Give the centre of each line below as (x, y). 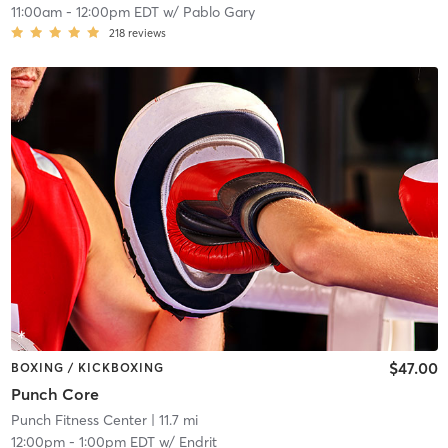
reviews (146, 32)
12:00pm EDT (117, 11)
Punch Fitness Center (78, 419)
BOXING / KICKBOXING (87, 368)
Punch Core (54, 393)
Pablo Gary (218, 11)
